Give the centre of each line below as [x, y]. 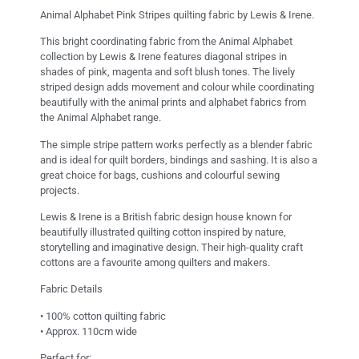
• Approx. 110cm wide [89, 331]
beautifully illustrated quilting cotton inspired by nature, [163, 232]
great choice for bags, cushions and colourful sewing [160, 175]
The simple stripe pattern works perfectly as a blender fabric [176, 144]
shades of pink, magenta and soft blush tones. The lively [167, 72]
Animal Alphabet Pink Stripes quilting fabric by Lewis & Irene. [177, 14]
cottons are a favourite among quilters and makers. [155, 262]
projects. [60, 190]
